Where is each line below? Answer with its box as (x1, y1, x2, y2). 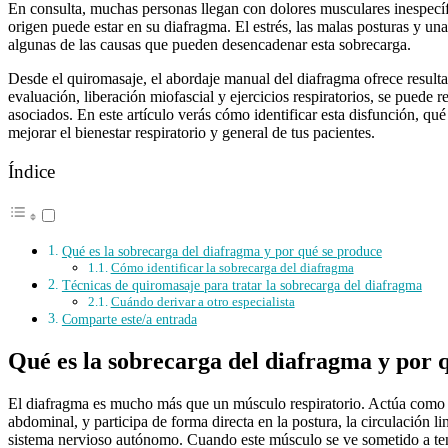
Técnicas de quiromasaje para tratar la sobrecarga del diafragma (61, 277, 422, 294)
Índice (8, 160, 55, 182)
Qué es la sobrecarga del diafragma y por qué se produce (61, 243, 382, 260)
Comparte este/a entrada (61, 311, 197, 328)
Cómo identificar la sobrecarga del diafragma (110, 260, 354, 276)
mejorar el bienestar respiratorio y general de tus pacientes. (8, 123, 375, 141)
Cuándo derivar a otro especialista (110, 294, 295, 310)
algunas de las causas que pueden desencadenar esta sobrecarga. (8, 35, 411, 53)
